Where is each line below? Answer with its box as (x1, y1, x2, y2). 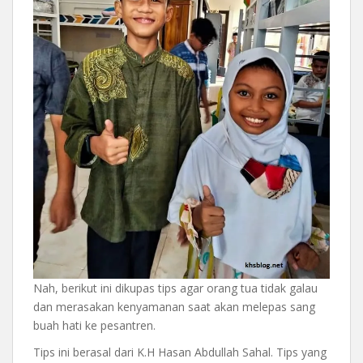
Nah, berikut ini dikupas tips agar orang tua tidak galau (33, 280, 318, 296)
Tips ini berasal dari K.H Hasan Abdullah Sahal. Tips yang (33, 344, 327, 360)
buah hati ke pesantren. (33, 317, 156, 333)
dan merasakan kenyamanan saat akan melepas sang (33, 298, 315, 314)
